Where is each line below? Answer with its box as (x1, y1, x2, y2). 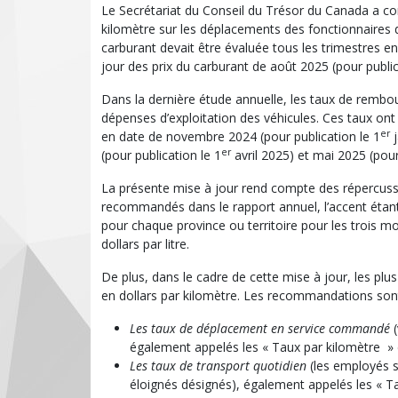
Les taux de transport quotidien (130, 357, 306, 375)
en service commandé (271, 320, 390, 338)
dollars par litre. (101, 235, 189, 253)
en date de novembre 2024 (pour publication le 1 (101, 128, 380, 146)
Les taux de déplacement (130, 320, 267, 338)
